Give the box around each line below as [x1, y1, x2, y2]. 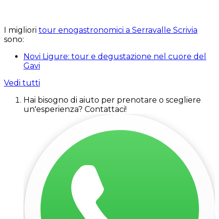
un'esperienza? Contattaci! [23, 105, 127, 114]
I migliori [4, 25, 39, 35]
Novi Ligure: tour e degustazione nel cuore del [23, 52, 206, 62]
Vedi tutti [4, 78, 40, 88]
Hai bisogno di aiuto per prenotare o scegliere [23, 95, 201, 105]
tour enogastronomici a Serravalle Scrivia [39, 25, 197, 35]
